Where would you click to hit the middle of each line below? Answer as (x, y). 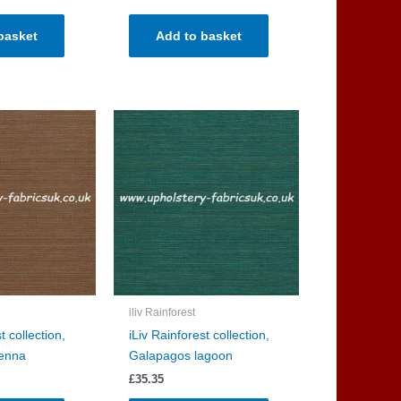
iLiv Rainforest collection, (199, 334)
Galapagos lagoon (180, 355)
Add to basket (198, 36)
